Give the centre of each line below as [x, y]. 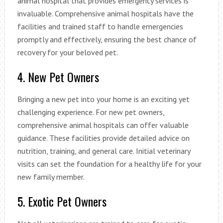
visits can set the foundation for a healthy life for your [109, 164]
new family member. [51, 177]
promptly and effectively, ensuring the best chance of [107, 40]
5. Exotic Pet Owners [62, 201]
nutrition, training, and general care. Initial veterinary [104, 151]
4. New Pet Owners [58, 77]
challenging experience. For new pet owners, [91, 112]
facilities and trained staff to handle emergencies [100, 27]
